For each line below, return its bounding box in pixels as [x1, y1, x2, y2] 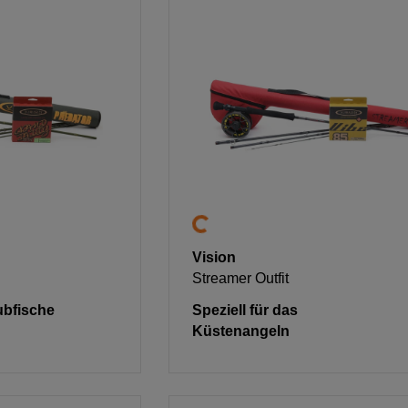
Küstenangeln [192, 323, 291, 340]
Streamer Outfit [192, 270, 290, 287]
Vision [192, 250, 237, 266]
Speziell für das [192, 302, 299, 319]
